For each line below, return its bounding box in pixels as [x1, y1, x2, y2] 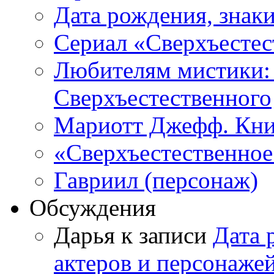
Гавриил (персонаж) [54, 166, 258, 193]
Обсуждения [29, 194, 156, 221]
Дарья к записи [54, 221, 213, 248]
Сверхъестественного [54, 84, 272, 111]
